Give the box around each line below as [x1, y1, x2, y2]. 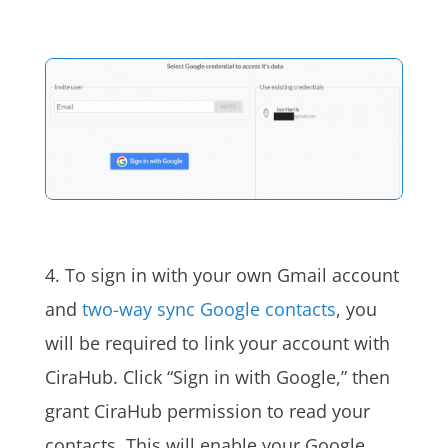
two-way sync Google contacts [81, 296, 336, 321]
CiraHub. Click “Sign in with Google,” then [44, 364, 390, 389]
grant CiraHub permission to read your [44, 398, 370, 423]
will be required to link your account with [44, 330, 390, 355]
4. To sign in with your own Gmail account [44, 262, 399, 287]
